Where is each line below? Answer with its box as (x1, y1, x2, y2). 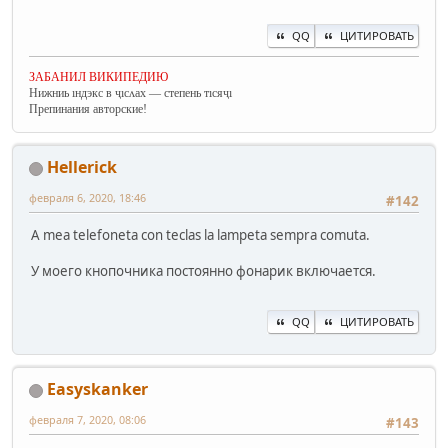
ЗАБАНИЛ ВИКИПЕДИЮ (29, 70, 168, 85)
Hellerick (47, 156, 117, 179)
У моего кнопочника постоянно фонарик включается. (31, 262, 376, 281)
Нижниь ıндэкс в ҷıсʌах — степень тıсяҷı (29, 86, 232, 101)
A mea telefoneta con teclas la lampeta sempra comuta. (31, 226, 370, 245)
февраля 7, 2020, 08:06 (29, 412, 146, 428)
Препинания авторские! (29, 102, 147, 117)
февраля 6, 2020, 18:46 (29, 190, 146, 206)
